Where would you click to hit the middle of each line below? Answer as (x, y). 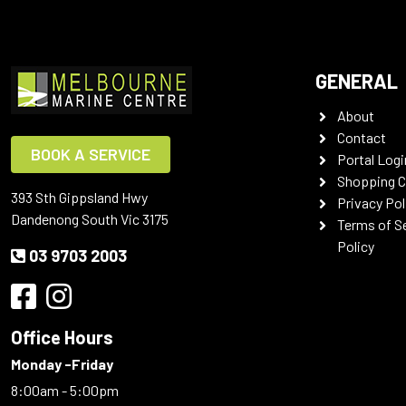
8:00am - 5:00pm (66, 390)
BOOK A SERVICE (91, 154)
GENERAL (357, 81)
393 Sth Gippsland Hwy (79, 197)
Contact (362, 137)
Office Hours (62, 337)
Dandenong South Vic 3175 (90, 219)
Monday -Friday (62, 364)
